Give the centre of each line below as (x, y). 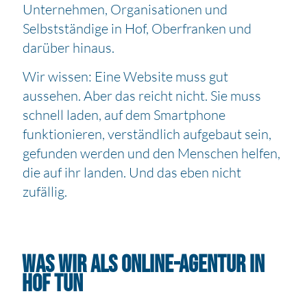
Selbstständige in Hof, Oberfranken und (137, 29)
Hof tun (53, 284)
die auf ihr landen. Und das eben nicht (132, 173)
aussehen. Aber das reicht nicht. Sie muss (142, 96)
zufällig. (45, 192)
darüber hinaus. (69, 48)
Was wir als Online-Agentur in (144, 265)
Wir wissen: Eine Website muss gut (126, 77)
